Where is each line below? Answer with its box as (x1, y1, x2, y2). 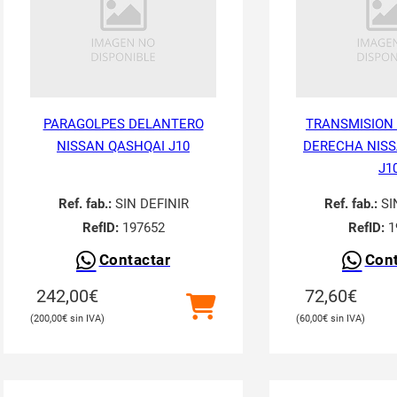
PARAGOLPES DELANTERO (43, 116, 204, 132)
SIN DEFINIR (111, 196, 189, 212)
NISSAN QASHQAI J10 (57, 138, 190, 154)
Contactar (98, 252, 170, 269)
